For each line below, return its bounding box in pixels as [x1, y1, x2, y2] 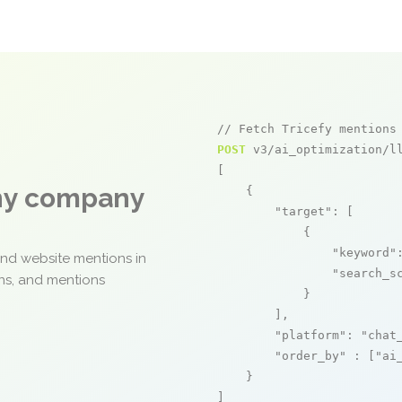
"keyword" [332, 246, 397, 259]
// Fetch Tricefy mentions [217, 122, 397, 135]
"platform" [275, 328, 346, 342]
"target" [275, 205, 332, 218]
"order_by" [275, 349, 346, 363]
